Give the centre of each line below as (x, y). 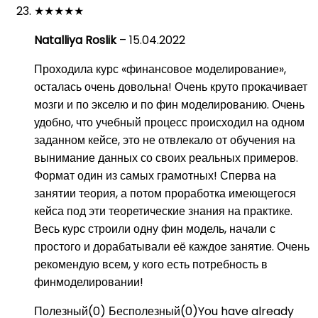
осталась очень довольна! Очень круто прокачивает (171, 87)
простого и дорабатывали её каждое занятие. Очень (172, 247)
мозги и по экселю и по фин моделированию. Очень (169, 105)
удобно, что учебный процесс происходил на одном (169, 122)
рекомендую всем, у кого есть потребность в (151, 264)
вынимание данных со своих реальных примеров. (166, 158)
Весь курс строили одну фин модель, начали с (155, 229)
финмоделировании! (89, 282)
